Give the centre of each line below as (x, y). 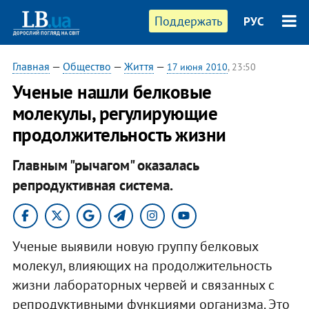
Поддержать (189, 21)
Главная (31, 66)
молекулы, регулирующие (115, 113)
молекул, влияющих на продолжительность (141, 265)
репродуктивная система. (92, 185)
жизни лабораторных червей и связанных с (143, 285)
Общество (87, 66)
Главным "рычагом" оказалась (105, 165)
